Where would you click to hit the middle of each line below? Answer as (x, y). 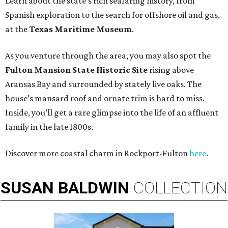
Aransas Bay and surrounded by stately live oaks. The (103, 84)
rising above (171, 70)
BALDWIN (94, 188)
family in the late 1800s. (49, 127)
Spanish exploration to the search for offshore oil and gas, (112, 15)
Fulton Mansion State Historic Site (76, 70)
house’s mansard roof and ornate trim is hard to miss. (105, 98)
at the (17, 29)
